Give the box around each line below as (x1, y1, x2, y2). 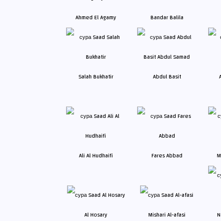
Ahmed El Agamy (75, 12, 116, 23)
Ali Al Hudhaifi (78, 150, 113, 161)
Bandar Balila (150, 12, 184, 23)
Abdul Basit (152, 72, 181, 82)
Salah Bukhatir (78, 72, 113, 82)
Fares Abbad (151, 150, 183, 161)
